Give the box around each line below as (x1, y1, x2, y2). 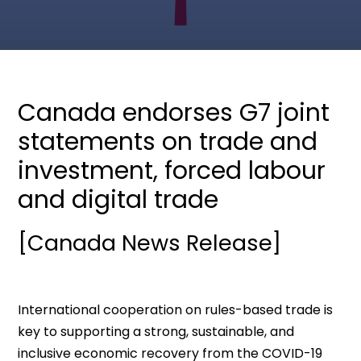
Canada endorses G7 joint (18, 96, 330, 130)
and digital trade (18, 183, 219, 217)
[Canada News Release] (18, 228, 282, 258)
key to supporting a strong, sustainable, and (18, 322, 295, 341)
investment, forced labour (18, 154, 326, 188)
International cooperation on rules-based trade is (18, 301, 334, 319)
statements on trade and (18, 125, 318, 159)
